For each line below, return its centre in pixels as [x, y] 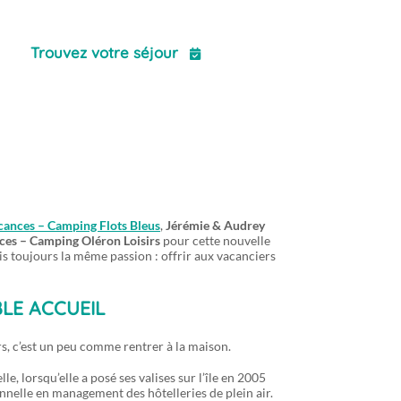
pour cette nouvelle [215, 240]
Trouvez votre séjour [107, 52]
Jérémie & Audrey [215, 225]
